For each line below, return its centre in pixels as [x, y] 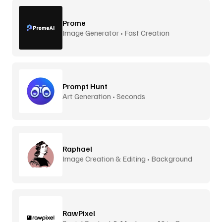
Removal [77, 168]
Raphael [77, 148]
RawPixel [79, 213]
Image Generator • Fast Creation [116, 32]
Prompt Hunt [85, 86]
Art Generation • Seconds [104, 96]
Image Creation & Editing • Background [127, 158]
